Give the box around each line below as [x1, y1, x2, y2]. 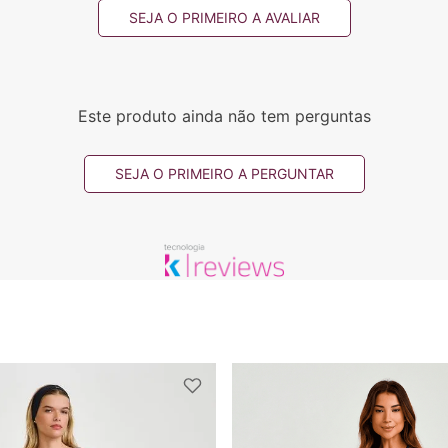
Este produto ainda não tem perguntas [77, 105, 371, 126]
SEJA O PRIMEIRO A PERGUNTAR [114, 164, 334, 182]
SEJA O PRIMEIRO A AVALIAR [128, 8, 320, 26]
